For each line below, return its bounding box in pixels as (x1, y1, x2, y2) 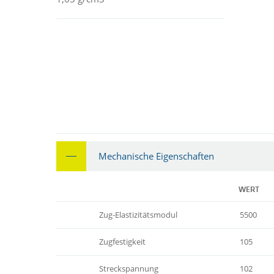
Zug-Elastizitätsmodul (99, 209, 177, 220)
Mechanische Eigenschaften (98, 149, 214, 162)
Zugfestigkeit (99, 235, 146, 247)
